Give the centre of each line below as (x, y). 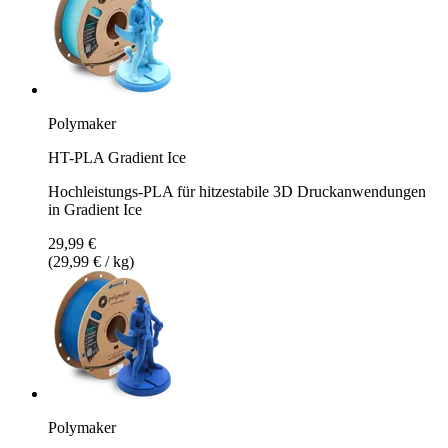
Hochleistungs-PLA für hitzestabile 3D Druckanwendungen (237, 191)
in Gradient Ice (95, 209)
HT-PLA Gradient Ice (117, 157)
